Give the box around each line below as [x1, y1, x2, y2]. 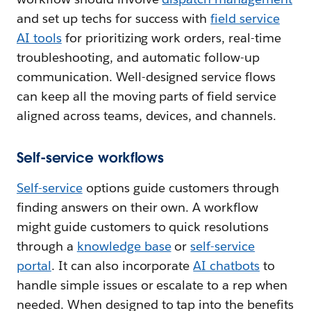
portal [17, 258, 51, 274]
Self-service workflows [17, 149, 165, 167]
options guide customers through [82, 180, 280, 196]
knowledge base [76, 238, 171, 255]
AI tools [17, 30, 62, 47]
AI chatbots [193, 258, 260, 274]
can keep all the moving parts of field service [17, 88, 277, 105]
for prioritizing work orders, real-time [61, 30, 281, 47]
